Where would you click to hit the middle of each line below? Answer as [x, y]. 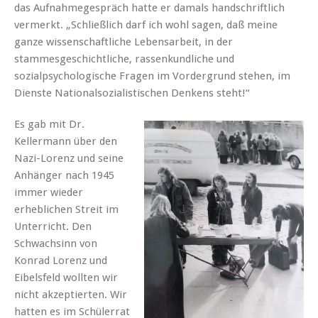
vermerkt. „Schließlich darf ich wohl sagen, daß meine [146, 24]
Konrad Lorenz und [61, 260]
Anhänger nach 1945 [64, 175]
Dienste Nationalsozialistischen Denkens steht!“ [132, 93]
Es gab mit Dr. [49, 124]
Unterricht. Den [53, 226]
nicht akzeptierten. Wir [71, 294]
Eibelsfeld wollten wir [66, 277]
